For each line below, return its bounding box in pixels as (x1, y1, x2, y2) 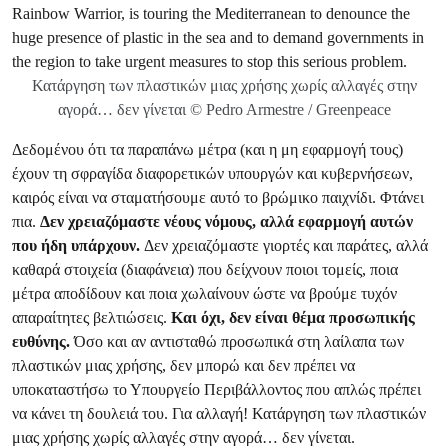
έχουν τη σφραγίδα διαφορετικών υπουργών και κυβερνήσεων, (12, 164, 413, 183)
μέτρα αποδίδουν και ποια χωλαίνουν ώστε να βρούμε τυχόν (12, 284, 397, 303)
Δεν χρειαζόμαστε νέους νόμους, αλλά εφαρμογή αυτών (40, 212, 413, 231)
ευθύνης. (12, 332, 74, 351)
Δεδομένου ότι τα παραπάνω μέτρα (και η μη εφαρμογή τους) (12, 140, 403, 159)
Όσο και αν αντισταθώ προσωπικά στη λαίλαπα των (74, 332, 404, 351)
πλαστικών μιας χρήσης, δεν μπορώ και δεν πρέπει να (12, 356, 355, 375)
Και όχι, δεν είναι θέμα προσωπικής (171, 308, 415, 327)
